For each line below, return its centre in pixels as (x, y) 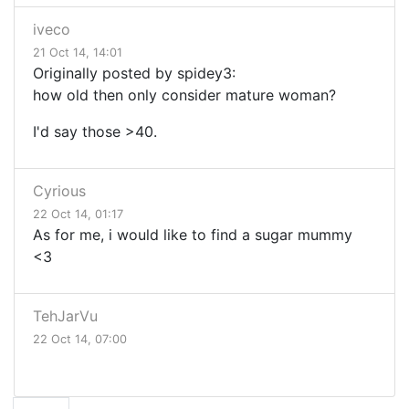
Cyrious (59, 191)
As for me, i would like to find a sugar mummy (193, 235)
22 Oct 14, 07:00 (80, 340)
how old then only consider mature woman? (187, 95)
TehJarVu (65, 316)
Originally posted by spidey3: (134, 73)
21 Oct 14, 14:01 (78, 53)
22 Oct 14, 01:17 (78, 215)
